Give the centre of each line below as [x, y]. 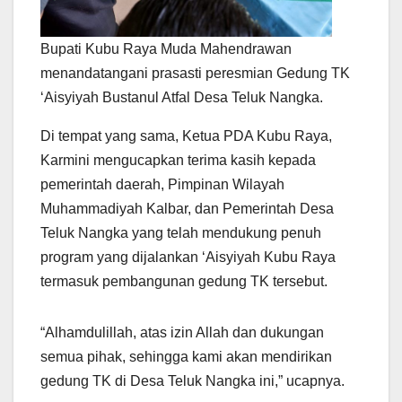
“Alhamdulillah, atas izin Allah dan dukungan [182, 333]
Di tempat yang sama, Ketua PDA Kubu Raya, [186, 136]
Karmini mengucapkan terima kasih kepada [178, 161]
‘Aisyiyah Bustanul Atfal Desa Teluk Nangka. [182, 98]
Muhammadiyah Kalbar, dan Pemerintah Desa [187, 209]
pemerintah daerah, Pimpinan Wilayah [162, 185]
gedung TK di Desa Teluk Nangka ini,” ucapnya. [192, 381]
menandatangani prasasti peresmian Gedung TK [195, 74]
